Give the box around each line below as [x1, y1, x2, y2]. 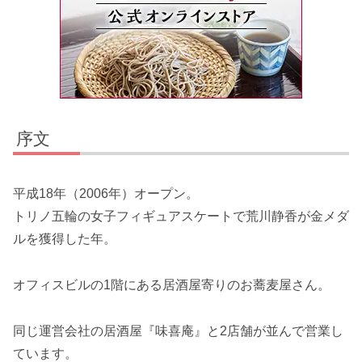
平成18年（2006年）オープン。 [13, 187, 199, 201]
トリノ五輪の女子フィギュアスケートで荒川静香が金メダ [13, 209, 349, 224]
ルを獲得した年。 [13, 232, 116, 246]
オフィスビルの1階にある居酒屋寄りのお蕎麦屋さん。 [13, 277, 330, 292]
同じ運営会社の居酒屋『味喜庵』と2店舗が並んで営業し [13, 323, 343, 338]
